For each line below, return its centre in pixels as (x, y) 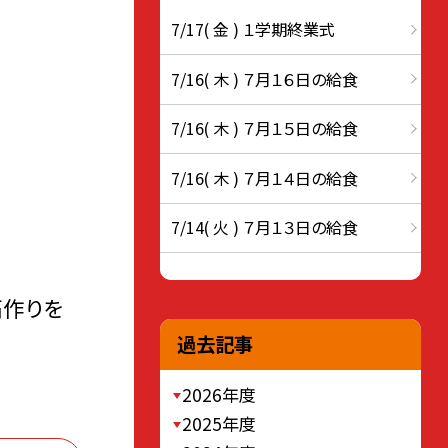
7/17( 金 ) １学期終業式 (253, 29)
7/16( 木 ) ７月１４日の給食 (265, 177)
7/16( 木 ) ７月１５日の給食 (265, 128)
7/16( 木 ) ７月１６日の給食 (265, 78)
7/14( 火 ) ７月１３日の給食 (265, 227)
